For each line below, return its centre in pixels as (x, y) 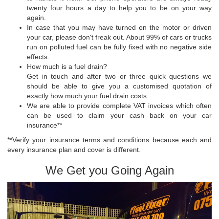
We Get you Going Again (109, 171)
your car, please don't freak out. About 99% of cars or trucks (119, 37)
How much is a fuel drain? (67, 67)
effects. (38, 57)
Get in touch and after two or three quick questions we (119, 77)
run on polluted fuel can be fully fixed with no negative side (119, 47)
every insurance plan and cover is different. (74, 150)
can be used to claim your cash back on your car (119, 116)
